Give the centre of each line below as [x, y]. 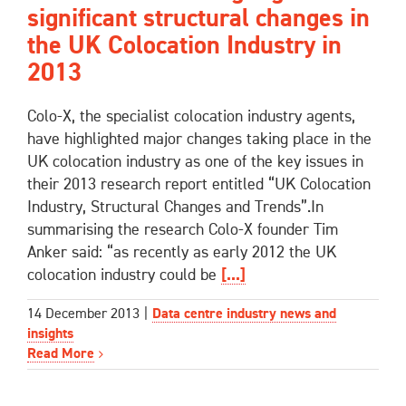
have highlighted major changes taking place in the [199, 139]
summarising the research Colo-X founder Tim [183, 230]
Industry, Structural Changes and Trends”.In [175, 207]
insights [50, 335]
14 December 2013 [83, 315]
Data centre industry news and [244, 315]
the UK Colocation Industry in [184, 46]
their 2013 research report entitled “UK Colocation [199, 184]
